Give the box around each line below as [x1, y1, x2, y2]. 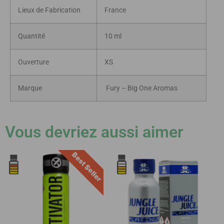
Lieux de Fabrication [18, 6, 80, 15]
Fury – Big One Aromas [104, 84, 177, 93]
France [104, 6, 126, 15]
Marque [18, 84, 42, 93]
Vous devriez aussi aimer [5, 122, 183, 142]
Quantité [18, 32, 45, 41]
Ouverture [18, 58, 49, 67]
